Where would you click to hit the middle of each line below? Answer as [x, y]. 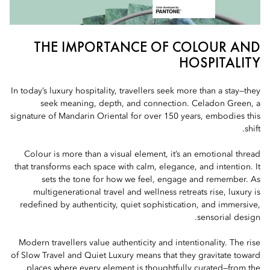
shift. [253, 129]
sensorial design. [229, 218]
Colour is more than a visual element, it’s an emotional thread [142, 154]
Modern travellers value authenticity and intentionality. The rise [140, 243]
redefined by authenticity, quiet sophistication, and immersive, [140, 205]
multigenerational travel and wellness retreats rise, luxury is [147, 192]
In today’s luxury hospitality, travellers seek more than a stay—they [136, 91]
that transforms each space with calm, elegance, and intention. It [137, 167]
